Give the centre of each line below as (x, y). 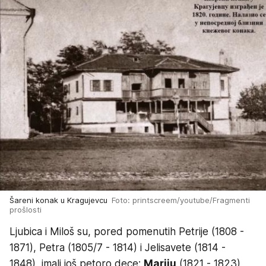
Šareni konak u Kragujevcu (61, 200)
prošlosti (26, 210)
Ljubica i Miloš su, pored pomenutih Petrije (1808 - (127, 232)
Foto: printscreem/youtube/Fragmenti (181, 200)
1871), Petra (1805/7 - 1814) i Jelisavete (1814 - (118, 248)
